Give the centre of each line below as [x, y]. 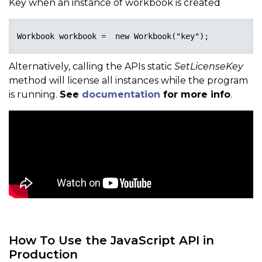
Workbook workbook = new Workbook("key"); [113, 36]
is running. [34, 94]
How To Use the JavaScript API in [111, 240]
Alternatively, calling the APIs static [92, 66]
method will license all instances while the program [128, 80]
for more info [195, 94]
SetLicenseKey [209, 66]
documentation [121, 94]
